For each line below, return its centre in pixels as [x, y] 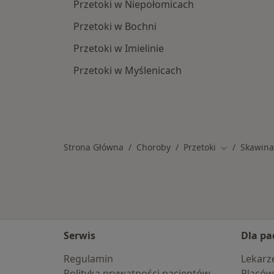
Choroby [154, 147]
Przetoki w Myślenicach [128, 70]
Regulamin [88, 259]
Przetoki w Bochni [115, 26]
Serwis [80, 235]
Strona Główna [94, 147]
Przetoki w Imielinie [119, 48]
